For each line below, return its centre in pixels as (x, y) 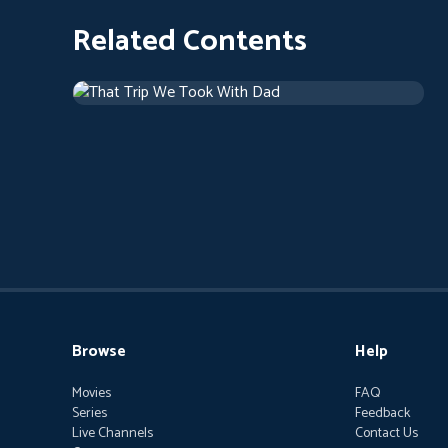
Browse (99, 351)
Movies (91, 393)
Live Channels (112, 433)
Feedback (382, 413)
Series (89, 413)
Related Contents (189, 41)
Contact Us (386, 433)
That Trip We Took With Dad (189, 67)
